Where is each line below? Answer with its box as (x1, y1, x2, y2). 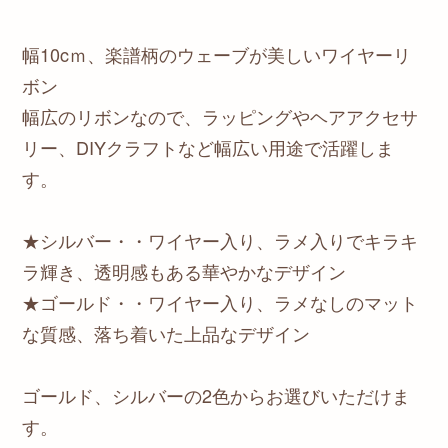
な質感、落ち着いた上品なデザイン (22, 319, 310, 346)
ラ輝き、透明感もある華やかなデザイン (22, 257, 346, 284)
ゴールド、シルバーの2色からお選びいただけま (22, 381, 410, 408)
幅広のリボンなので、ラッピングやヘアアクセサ (22, 102, 418, 129)
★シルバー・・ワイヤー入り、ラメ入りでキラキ (22, 226, 418, 253)
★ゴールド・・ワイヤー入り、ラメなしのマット (22, 288, 418, 315)
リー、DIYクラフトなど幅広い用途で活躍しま (22, 133, 394, 160)
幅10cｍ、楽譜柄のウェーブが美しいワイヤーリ (22, 40, 411, 67)
